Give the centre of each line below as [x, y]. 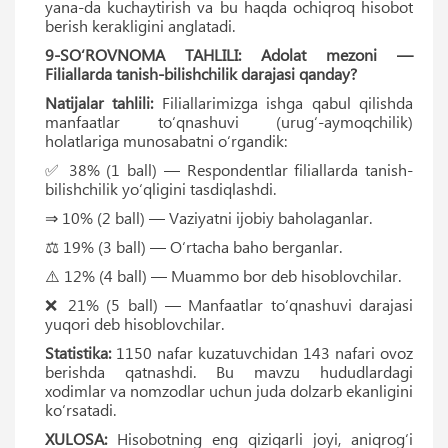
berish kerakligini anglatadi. [140, 25]
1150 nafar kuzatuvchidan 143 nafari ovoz [262, 352]
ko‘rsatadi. [80, 409]
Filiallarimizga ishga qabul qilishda [283, 102]
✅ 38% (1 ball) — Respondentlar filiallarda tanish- [229, 169]
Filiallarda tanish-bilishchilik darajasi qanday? [201, 73]
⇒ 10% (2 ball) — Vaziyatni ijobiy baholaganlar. [208, 217]
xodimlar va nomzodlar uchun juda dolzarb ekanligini [229, 390]
